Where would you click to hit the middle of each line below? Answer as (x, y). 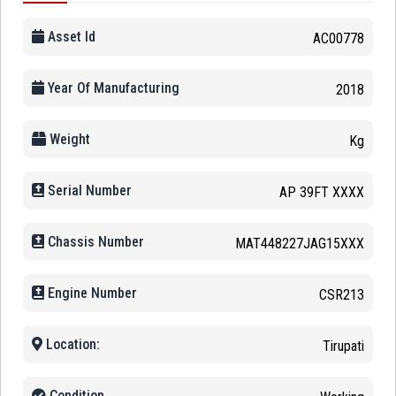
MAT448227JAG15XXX (300, 244)
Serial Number (88, 191)
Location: (71, 345)
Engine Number (91, 293)
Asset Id (70, 37)
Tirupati (343, 346)
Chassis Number (94, 242)
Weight (68, 140)
